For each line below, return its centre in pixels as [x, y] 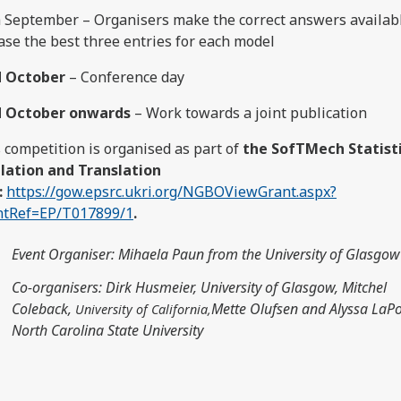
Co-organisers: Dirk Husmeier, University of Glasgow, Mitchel [200, 288]
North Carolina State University [108, 331]
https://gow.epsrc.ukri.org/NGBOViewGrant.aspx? [171, 192]
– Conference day [125, 77]
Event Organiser [62, 255]
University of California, [144, 310]
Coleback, [44, 309]
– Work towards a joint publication [249, 113]
